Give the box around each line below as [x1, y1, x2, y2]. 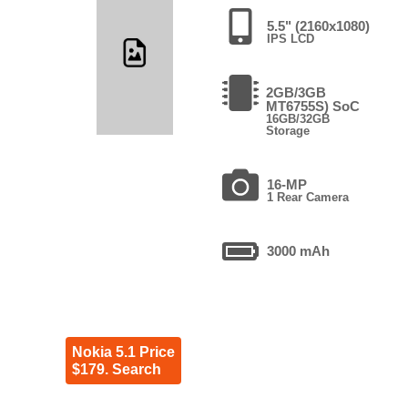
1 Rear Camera [266, 189, 349, 204]
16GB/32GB [265, 111, 330, 126]
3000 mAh [266, 242, 330, 259]
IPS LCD [266, 31, 314, 46]
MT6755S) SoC [265, 97, 360, 114]
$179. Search [71, 361, 161, 377]
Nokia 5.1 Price [71, 343, 175, 360]
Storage [265, 123, 310, 138]
